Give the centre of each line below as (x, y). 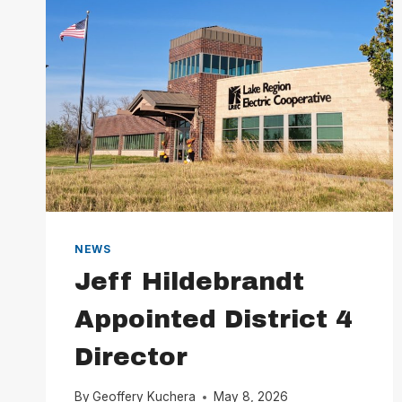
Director (131, 356)
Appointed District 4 (214, 319)
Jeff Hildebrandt (189, 281)
